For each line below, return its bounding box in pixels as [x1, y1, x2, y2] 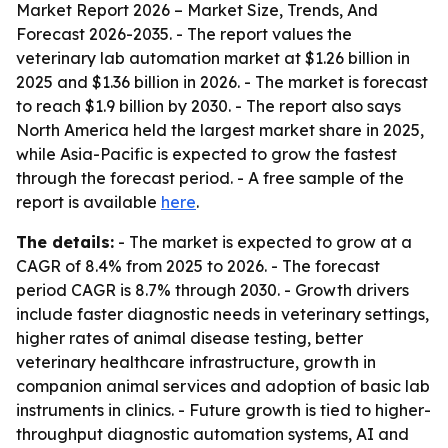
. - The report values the [169, 24, 352, 44]
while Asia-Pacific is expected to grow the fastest [16, 144, 397, 164]
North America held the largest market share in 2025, [16, 120, 424, 140]
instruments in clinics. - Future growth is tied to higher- [16, 400, 431, 420]
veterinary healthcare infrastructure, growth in [16, 352, 376, 372]
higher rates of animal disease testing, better [16, 328, 363, 348]
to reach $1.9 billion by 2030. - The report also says [16, 96, 401, 116]
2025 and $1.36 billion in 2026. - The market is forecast [16, 72, 428, 92]
